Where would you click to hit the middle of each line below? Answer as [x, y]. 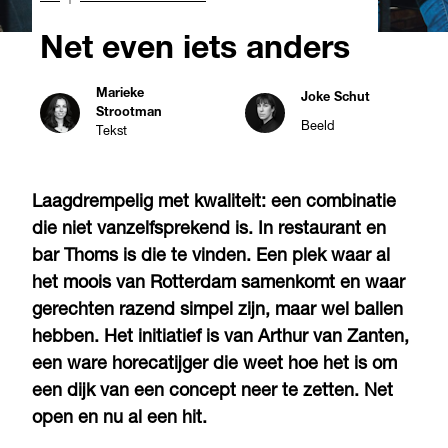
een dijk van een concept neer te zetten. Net [212, 391]
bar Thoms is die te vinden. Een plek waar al [211, 256]
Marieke [120, 94]
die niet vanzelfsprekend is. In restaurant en [209, 229]
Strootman [129, 113]
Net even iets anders [195, 50]
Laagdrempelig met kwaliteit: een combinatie [214, 202]
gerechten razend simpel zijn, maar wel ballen [217, 310]
